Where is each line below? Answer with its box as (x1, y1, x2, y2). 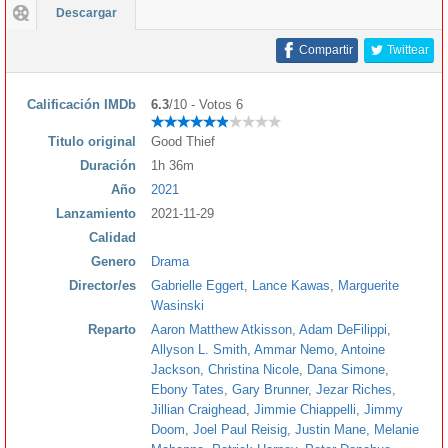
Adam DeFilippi (299, 321, 387, 337)
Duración (80, 157, 136, 173)
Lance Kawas (252, 277, 330, 293)
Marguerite (338, 277, 399, 293)
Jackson (151, 361, 200, 377)
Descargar (55, 5, 117, 20)
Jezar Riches (316, 381, 392, 397)
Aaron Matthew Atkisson (151, 321, 292, 337)
